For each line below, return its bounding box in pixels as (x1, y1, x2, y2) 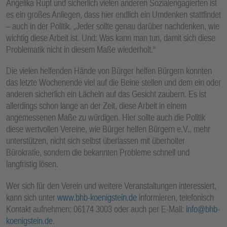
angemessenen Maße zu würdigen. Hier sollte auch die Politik (6, 112, 205, 123)
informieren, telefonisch (137, 192, 214, 203)
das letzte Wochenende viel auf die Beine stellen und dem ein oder (6, 77, 221, 88)
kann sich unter (6, 192, 57, 203)
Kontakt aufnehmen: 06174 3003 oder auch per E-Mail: (6, 203, 186, 214)
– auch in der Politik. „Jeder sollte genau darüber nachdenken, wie (6, 20, 219, 31)
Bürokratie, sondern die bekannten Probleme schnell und (6, 147, 190, 158)
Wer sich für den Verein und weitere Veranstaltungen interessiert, (6, 180, 216, 191)
